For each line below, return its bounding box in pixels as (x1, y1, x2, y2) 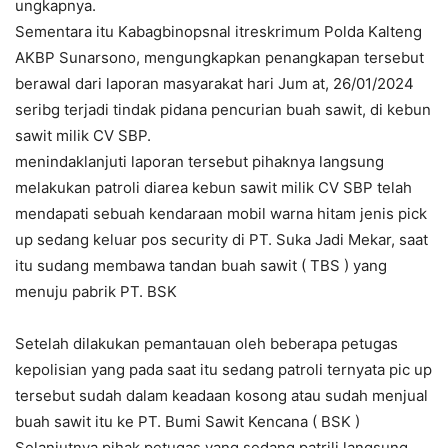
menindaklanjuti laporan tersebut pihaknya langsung (15, 151, 384, 171)
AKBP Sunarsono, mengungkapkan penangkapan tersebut (15, 47, 424, 67)
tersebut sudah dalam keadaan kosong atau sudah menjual (15, 385, 428, 405)
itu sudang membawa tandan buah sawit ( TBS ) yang (15, 255, 387, 275)
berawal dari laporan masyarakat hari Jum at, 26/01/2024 (15, 73, 414, 93)
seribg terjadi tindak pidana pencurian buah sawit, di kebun (15, 99, 431, 119)
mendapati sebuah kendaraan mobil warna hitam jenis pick (15, 203, 427, 223)
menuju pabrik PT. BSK (15, 281, 177, 301)
